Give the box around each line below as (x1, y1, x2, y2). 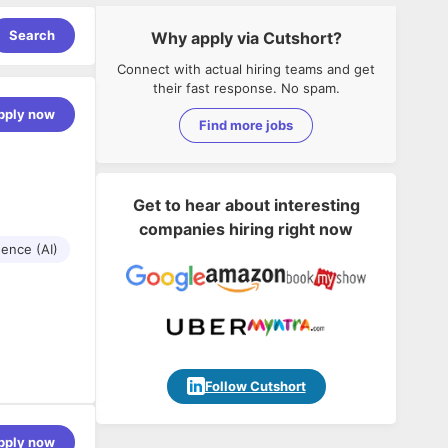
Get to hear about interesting (132, 194, 360, 215)
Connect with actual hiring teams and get (117, 60, 375, 77)
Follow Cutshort (204, 377, 306, 394)
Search (9, 27, 55, 43)
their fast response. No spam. (152, 79, 340, 96)
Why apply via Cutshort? (150, 27, 342, 48)
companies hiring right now (139, 218, 353, 239)
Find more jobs (199, 116, 293, 133)
